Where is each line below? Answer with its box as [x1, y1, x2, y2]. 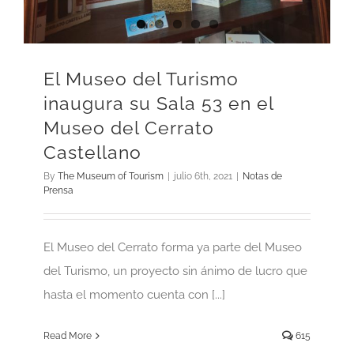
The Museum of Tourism [58, 171, 164, 183]
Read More [43, 330, 92, 342]
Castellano [43, 142, 141, 164]
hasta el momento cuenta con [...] [43, 288, 225, 303]
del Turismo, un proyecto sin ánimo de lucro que [43, 264, 307, 279]
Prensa [43, 185, 73, 197]
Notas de [243, 171, 282, 183]
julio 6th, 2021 [174, 171, 232, 183]
